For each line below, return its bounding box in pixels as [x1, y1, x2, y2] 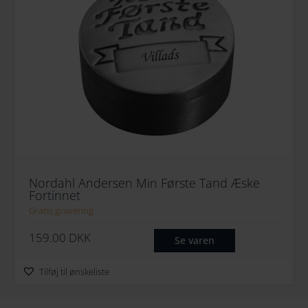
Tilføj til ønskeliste [39, 265, 110, 278]
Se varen [175, 233, 214, 247]
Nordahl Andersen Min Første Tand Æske [29, 174, 261, 191]
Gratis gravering [29, 203, 94, 217]
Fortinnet [29, 186, 81, 203]
